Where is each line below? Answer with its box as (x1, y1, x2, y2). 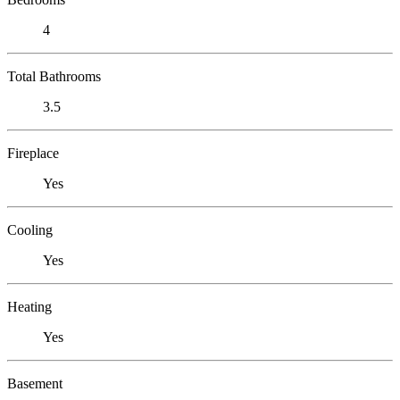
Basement (7, 375, 62, 391)
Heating (7, 298, 52, 314)
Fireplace (7, 145, 59, 161)
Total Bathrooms (7, 68, 101, 84)
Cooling (7, 221, 53, 237)
